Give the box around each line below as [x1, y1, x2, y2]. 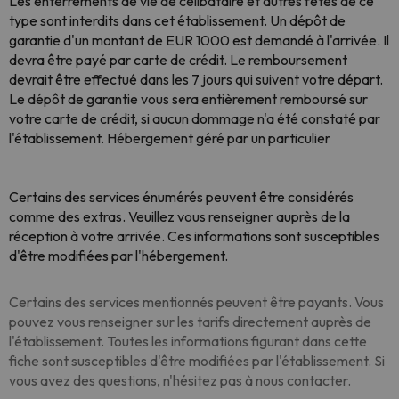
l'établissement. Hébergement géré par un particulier [9, 129, 330, 147]
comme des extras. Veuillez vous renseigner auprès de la [9, 208, 350, 225]
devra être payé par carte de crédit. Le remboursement [9, 51, 347, 69]
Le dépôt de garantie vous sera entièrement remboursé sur [9, 90, 368, 108]
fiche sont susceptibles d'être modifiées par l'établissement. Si [9, 352, 385, 370]
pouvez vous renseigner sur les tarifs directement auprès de [9, 313, 371, 330]
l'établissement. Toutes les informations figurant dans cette [9, 332, 367, 350]
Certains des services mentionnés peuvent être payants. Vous [9, 293, 384, 311]
